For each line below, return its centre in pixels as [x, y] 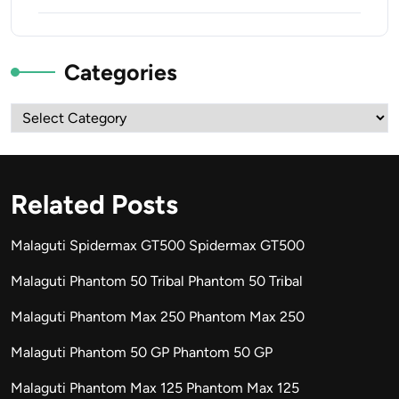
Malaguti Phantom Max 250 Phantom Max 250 [158, 317]
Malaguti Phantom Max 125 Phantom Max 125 [155, 388]
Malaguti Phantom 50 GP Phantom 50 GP [142, 353]
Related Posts [94, 205]
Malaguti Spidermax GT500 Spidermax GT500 [158, 246]
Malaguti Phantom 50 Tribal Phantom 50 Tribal [157, 281]
